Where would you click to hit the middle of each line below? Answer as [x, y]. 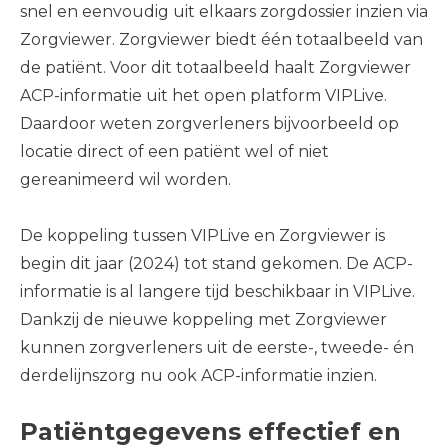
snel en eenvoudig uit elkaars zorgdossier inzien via [224, 11]
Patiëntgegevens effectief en [210, 431]
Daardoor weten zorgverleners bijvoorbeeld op [209, 123]
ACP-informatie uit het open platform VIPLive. [203, 95]
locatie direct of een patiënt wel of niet [174, 151]
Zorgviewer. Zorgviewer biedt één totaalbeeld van [221, 39]
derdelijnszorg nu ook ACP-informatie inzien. [200, 375]
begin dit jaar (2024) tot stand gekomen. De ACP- [216, 263]
